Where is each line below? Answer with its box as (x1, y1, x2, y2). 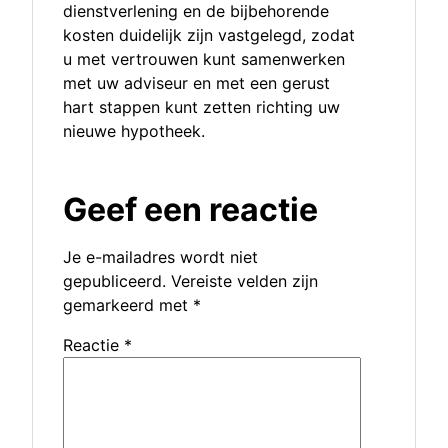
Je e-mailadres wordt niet (63, 247, 258, 268)
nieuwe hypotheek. (63, 121, 205, 142)
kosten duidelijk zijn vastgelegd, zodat (63, 25, 355, 46)
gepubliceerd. (63, 271, 166, 292)
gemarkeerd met (63, 295, 193, 316)
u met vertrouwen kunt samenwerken (63, 49, 345, 70)
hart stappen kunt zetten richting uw (63, 97, 340, 118)
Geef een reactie (63, 190, 318, 230)
